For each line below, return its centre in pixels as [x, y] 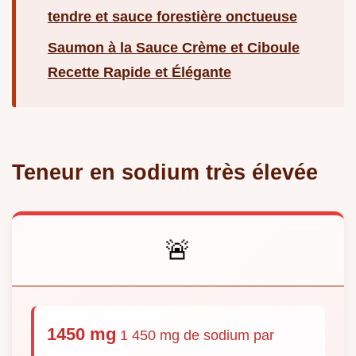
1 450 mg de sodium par [195, 336]
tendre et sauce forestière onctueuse [172, 17]
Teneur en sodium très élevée [165, 172]
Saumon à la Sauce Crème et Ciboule [174, 48]
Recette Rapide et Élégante [139, 73]
